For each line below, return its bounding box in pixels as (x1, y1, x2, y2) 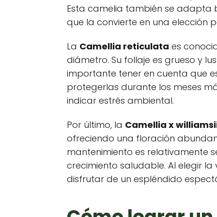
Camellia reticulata (79, 40, 169, 52)
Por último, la (67, 119, 125, 131)
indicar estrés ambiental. (67, 94, 174, 107)
